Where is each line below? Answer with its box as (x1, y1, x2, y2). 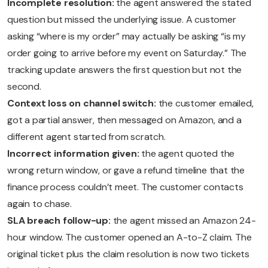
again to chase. (7, 197, 72, 211)
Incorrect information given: (7, 147, 142, 160)
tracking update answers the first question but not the (7, 63, 242, 77)
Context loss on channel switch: (7, 97, 159, 110)
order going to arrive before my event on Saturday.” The (7, 47, 246, 60)
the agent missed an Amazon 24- (112, 214, 256, 227)
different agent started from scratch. (7, 130, 166, 144)
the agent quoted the (141, 147, 235, 160)
